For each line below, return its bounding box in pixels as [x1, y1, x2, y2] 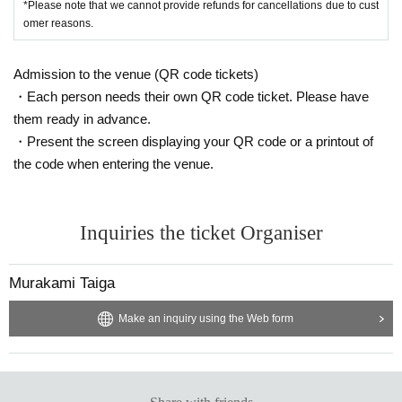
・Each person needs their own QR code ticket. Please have [13, 88, 369, 104]
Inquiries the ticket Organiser [79, 221, 323, 244]
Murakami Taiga [9, 274, 115, 292]
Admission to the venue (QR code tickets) [13, 66, 258, 82]
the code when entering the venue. [13, 155, 214, 171]
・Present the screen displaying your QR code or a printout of [13, 133, 373, 149]
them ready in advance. [13, 110, 151, 127]
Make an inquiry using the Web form [118, 311, 293, 325]
